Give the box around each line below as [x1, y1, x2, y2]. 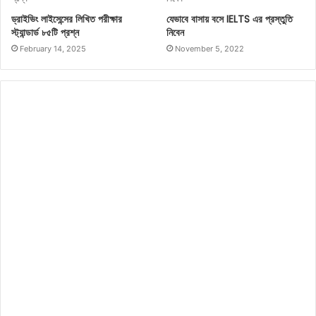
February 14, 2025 [20, 43, 86, 54]
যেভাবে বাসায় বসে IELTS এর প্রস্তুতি [166, 11, 293, 26]
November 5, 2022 [175, 43, 245, 54]
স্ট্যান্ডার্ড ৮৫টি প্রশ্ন [11, 25, 79, 39]
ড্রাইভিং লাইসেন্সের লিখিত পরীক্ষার [11, 11, 122, 26]
